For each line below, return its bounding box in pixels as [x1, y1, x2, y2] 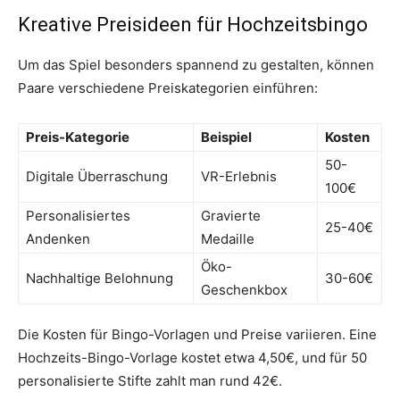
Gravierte [201, 207, 261, 225]
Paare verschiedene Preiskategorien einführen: [18, 79, 318, 97]
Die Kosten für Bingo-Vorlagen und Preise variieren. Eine [18, 326, 377, 344]
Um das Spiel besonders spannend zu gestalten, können [18, 56, 374, 74]
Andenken [26, 230, 90, 248]
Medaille [201, 230, 254, 248]
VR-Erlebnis [201, 168, 277, 186]
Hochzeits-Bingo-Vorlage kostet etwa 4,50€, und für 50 [18, 349, 367, 367]
